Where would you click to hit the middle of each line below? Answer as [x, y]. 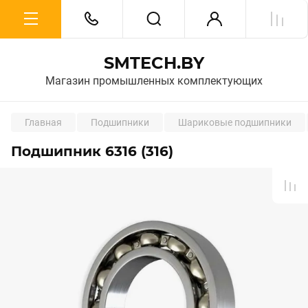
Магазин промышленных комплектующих [154, 81]
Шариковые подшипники [235, 122]
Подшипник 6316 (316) [92, 151]
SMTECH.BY [154, 63]
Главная [43, 122]
